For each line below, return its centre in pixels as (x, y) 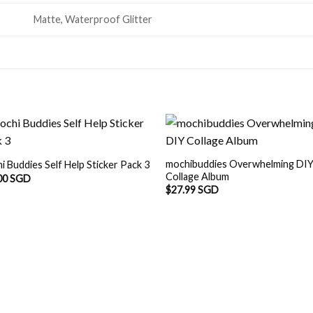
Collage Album (198, 176)
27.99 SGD (195, 190)
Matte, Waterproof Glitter (93, 20)
